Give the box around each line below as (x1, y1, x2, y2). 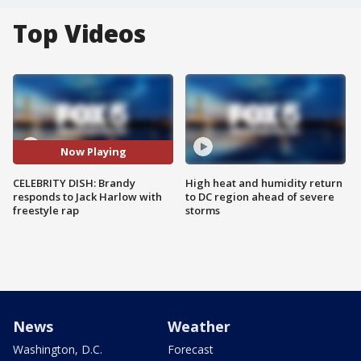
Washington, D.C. (13, 341, 102, 357)
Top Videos (13, 17, 146, 50)
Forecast (168, 341, 214, 357)
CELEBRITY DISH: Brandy (13, 175, 135, 190)
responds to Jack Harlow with (13, 189, 162, 204)
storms (185, 202, 220, 218)
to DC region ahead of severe (185, 189, 334, 204)
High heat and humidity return (185, 175, 342, 190)
